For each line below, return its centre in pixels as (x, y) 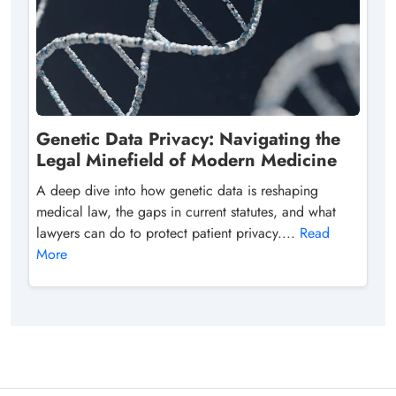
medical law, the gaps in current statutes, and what (186, 211)
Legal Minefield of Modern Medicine (187, 160)
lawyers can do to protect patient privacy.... (168, 232)
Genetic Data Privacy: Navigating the (188, 139)
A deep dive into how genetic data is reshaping (177, 190)
